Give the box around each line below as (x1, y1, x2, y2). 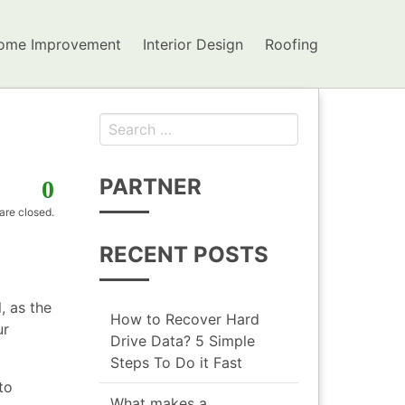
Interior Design (143, 34, 243, 53)
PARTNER (99, 173, 202, 200)
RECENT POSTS (99, 240, 268, 268)
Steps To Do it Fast (110, 353, 242, 372)
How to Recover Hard (110, 309, 259, 328)
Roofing (265, 34, 318, 53)
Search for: (235, 115, 314, 133)
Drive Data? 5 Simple (110, 331, 255, 350)
